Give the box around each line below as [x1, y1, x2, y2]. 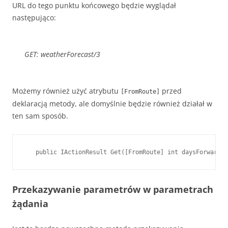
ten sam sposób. [12, 111, 68, 121]
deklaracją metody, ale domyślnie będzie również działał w [12, 99, 212, 108]
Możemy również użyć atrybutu [12, 86, 121, 96]
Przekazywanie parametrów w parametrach [12, 183, 213, 195]
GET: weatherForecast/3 [24, 49, 100, 59]
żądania [12, 197, 48, 210]
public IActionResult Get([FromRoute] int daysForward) [25, 149, 224, 156]
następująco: [12, 13, 56, 22]
